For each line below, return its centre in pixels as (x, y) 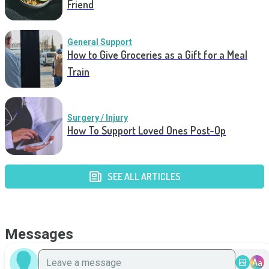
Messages (39, 234)
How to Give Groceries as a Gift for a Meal (157, 55)
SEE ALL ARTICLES (144, 177)
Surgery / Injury (98, 118)
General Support (100, 42)
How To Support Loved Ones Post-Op (147, 130)
